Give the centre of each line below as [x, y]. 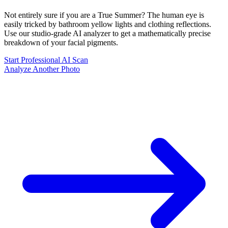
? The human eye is [173, 15]
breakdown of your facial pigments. [61, 42]
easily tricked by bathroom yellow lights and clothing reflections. [108, 24]
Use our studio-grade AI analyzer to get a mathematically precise [107, 33]
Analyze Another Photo [42, 69]
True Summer [120, 15]
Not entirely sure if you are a [51, 15]
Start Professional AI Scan [46, 60]
